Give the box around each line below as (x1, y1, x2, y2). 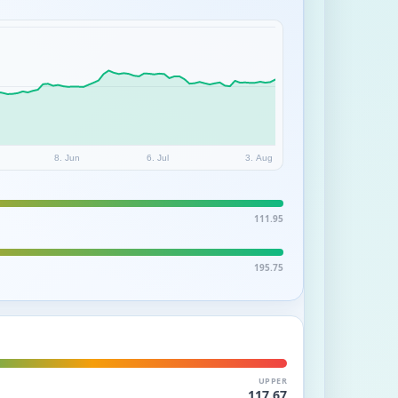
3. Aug (245, 152, 274, 163)
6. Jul (147, 152, 170, 163)
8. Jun (54, 152, 81, 163)
